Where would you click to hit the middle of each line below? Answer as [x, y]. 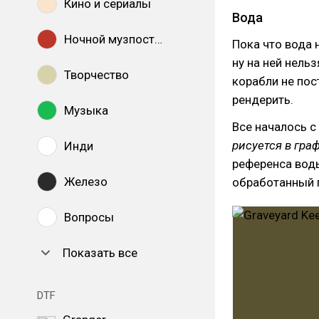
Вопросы [89, 217]
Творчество [96, 75]
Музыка [86, 110]
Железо [86, 182]
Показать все [100, 253]
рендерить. [263, 100]
